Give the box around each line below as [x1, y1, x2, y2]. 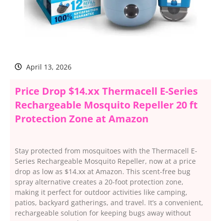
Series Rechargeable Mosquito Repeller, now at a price [15, 156, 196, 166]
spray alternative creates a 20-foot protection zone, [15, 177, 184, 186]
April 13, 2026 [26, 62, 72, 72]
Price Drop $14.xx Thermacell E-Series [15, 84, 198, 98]
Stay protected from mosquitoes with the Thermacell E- [15, 146, 197, 155]
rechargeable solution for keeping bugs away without [15, 208, 191, 218]
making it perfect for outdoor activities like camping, [15, 187, 187, 197]
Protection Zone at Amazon [15, 111, 148, 125]
